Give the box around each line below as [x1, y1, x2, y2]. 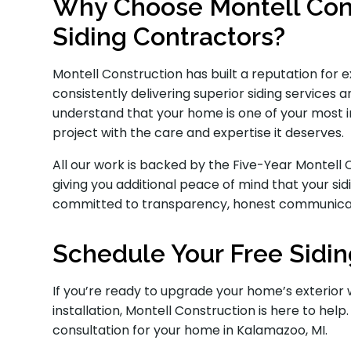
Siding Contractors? [52, 22, 286, 52]
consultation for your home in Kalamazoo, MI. [52, 321, 331, 340]
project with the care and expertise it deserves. [52, 124, 345, 143]
